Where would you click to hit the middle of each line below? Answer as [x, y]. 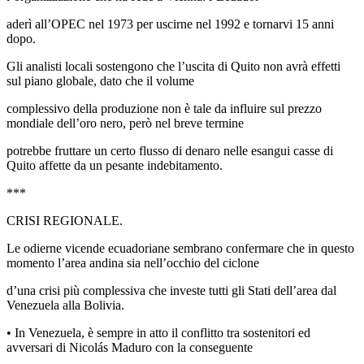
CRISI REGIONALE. [65, 220]
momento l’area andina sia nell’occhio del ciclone [133, 262]
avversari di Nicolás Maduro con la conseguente [130, 347]
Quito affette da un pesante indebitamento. [115, 165]
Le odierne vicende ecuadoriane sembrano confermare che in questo [180, 248]
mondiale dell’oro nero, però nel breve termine [125, 123]
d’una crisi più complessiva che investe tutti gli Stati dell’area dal [171, 290]
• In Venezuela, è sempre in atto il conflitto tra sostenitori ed [158, 332]
